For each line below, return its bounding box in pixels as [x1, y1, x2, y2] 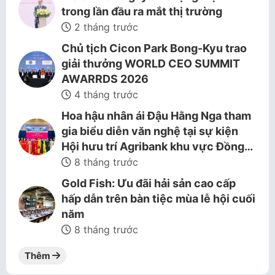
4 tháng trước [71, 88, 138, 101]
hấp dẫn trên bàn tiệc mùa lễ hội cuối [61, 192, 255, 205]
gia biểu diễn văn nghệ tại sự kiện [61, 125, 238, 137]
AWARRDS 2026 [61, 72, 149, 85]
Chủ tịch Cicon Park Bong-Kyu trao [61, 42, 247, 55]
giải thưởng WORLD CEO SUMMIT [61, 57, 240, 70]
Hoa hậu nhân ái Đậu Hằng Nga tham [61, 109, 251, 122]
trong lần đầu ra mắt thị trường [61, 5, 222, 18]
